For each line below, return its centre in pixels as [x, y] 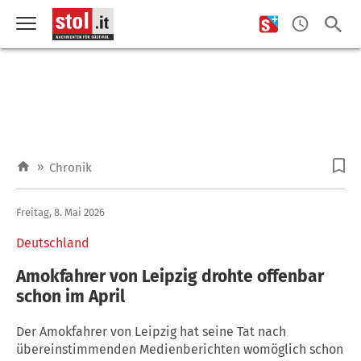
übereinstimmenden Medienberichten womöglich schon [180, 349]
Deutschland [53, 243]
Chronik [71, 168]
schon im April [71, 296]
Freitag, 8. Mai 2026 [60, 212]
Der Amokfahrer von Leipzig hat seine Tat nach [151, 331]
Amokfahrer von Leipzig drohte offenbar [170, 276]
